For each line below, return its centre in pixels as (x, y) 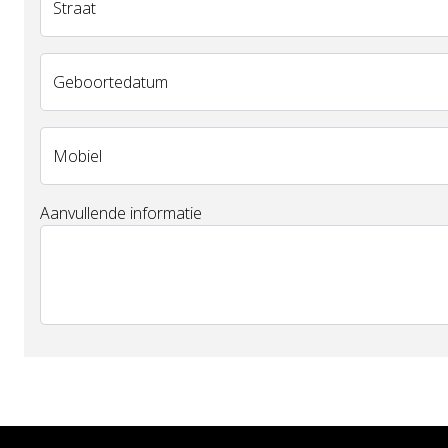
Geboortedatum (110, 82)
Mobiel (77, 156)
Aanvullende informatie (121, 213)
